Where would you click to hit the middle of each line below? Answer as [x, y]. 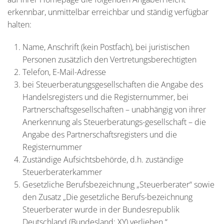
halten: [19, 24]
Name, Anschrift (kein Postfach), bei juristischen [106, 47]
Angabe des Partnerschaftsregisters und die [100, 134]
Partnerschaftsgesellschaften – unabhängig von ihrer [114, 109]
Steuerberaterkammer [62, 172]
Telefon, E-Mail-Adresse [64, 72]
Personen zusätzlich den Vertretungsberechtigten [109, 59]
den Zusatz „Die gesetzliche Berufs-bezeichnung [107, 197]
